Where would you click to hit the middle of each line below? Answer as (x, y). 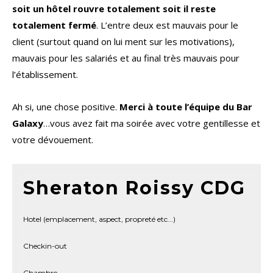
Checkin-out (45, 246)
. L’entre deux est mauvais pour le (167, 25)
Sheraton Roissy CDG (134, 188)
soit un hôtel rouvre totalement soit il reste (114, 9)
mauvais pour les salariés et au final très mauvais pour (126, 58)
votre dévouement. (53, 140)
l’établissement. (45, 75)
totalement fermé (54, 25)
